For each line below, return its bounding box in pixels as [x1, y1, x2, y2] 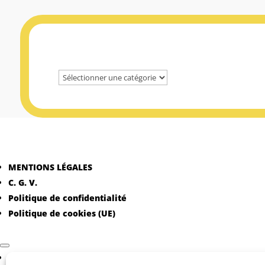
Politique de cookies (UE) [8, 208, 115, 219]
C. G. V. [8, 177, 37, 189]
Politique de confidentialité [8, 192, 127, 204]
